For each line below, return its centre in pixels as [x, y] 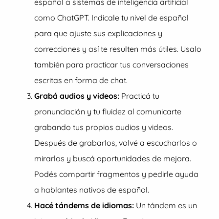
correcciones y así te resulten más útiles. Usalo [118, 49]
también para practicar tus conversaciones [111, 65]
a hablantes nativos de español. [92, 190]
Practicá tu [139, 96]
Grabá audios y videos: [77, 96]
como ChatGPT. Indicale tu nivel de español [111, 18]
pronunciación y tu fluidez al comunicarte [108, 111]
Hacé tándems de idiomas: [84, 205]
